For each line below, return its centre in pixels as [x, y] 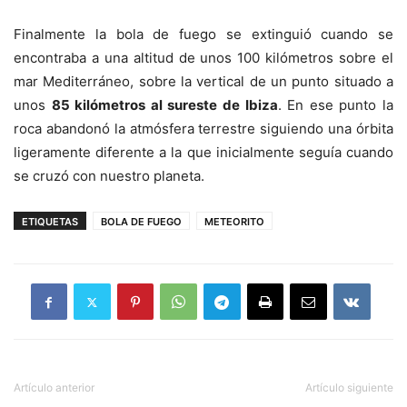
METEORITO [234, 222]
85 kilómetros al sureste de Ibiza [164, 105]
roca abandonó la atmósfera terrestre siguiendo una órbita [203, 129]
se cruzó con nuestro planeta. [109, 176]
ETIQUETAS [50, 222]
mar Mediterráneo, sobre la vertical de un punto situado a [203, 81]
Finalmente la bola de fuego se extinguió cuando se [203, 34]
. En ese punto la [336, 105]
